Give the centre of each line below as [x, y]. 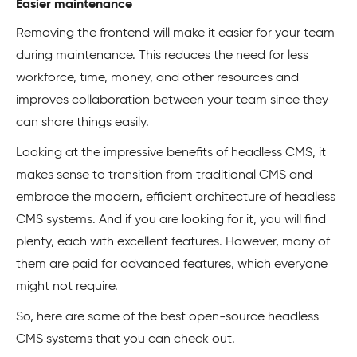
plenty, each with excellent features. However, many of [173, 242]
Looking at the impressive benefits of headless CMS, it [171, 153]
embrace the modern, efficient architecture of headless [176, 198]
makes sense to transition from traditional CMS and [164, 175]
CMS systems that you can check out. [126, 339]
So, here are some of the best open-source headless [167, 317]
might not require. [67, 287]
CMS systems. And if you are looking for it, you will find [171, 220]
